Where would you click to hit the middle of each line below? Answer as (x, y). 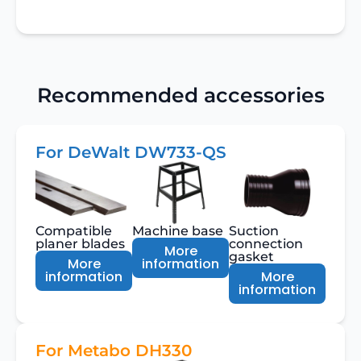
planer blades (80, 243)
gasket (251, 256)
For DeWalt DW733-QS (131, 152)
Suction (254, 230)
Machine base (178, 230)
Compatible (74, 230)
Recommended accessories (180, 95)
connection (266, 243)
